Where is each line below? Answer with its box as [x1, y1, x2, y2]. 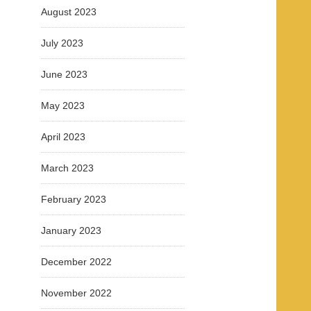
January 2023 [41, 225, 101, 236]
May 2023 [41, 100, 85, 111]
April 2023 [41, 131, 85, 142]
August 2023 [41, 6, 96, 17]
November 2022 [41, 287, 112, 299]
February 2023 [41, 194, 106, 205]
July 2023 [41, 37, 83, 49]
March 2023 [41, 162, 94, 174]
